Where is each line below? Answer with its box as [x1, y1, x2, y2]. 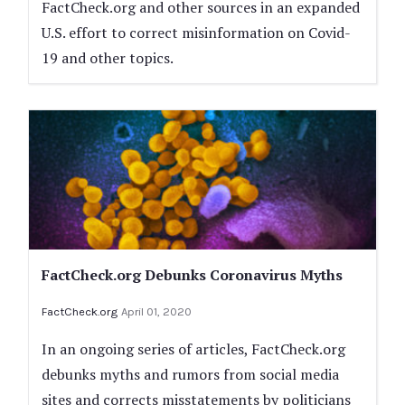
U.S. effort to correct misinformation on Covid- [42, 23, 351, 43]
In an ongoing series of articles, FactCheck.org [42, 338, 345, 359]
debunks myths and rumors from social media [42, 363, 339, 384]
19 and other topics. [42, 48, 174, 69]
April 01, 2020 [121, 304, 192, 318]
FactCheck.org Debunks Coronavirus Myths [42, 264, 343, 285]
